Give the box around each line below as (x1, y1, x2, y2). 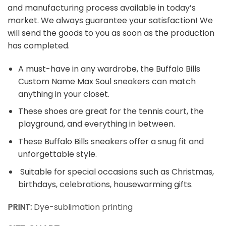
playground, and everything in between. (18, 118, 175, 130)
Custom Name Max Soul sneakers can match (18, 75, 196, 87)
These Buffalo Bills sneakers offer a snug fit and (18, 135, 204, 147)
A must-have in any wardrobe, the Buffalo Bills (18, 63, 200, 75)
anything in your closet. (18, 88, 109, 100)
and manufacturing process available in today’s (8, 2, 196, 14)
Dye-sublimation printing (34, 201, 133, 213)
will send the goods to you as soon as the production (8, 27, 214, 39)
